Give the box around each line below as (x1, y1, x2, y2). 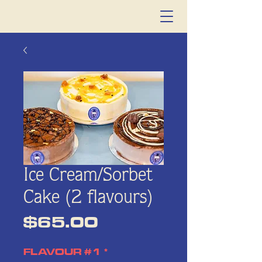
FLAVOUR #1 (23, 248, 101, 257)
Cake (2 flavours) (23, 189, 153, 208)
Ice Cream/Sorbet (23, 167, 153, 185)
